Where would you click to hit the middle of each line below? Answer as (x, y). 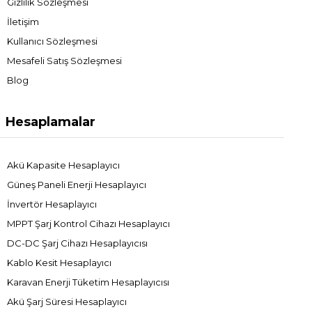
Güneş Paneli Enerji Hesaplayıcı (77, 184)
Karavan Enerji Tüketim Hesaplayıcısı (88, 282)
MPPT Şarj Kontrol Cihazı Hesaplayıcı (88, 223)
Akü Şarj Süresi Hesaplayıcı (67, 301)
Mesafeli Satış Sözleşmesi (64, 60)
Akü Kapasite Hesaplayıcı (63, 165)
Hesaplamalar (50, 122)
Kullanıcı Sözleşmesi (52, 41)
